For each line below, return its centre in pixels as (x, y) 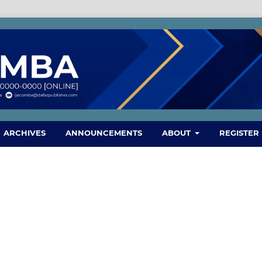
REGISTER (239, 132)
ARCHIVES (24, 132)
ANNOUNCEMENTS (104, 132)
